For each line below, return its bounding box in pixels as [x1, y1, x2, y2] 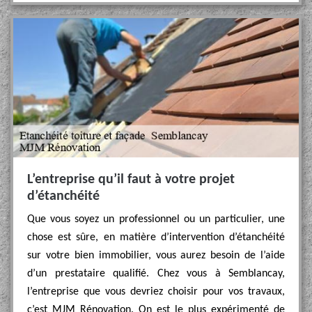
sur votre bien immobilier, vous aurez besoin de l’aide [27, 250, 285, 261]
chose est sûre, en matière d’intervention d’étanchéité [27, 232, 285, 243]
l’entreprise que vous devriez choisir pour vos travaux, [27, 286, 285, 297]
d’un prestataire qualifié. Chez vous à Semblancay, [27, 268, 285, 279]
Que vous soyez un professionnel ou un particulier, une [27, 214, 285, 225]
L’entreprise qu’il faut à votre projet [27, 173, 235, 187]
